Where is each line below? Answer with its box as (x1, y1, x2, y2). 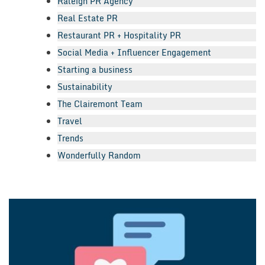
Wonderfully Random (57, 148, 141, 163)
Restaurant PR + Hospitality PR (57, 28, 181, 43)
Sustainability (57, 80, 112, 94)
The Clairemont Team (57, 97, 143, 111)
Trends (57, 131, 83, 146)
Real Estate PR (57, 11, 118, 25)
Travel (57, 114, 82, 128)
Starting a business (57, 63, 132, 77)
